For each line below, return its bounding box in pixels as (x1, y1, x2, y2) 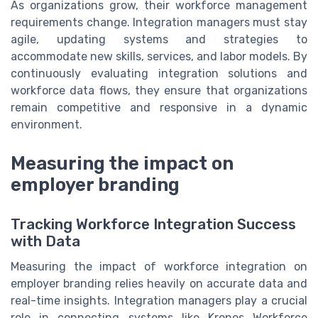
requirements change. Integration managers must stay (11, 16, 307, 30)
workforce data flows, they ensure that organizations (11, 84, 307, 98)
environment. (11, 118, 82, 132)
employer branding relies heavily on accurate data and (11, 276, 307, 290)
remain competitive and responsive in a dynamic (11, 101, 307, 115)
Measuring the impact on (11, 152, 234, 174)
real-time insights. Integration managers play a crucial (11, 293, 307, 307)
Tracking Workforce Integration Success (11, 215, 296, 233)
